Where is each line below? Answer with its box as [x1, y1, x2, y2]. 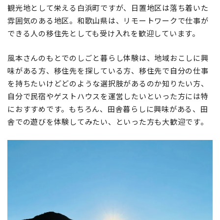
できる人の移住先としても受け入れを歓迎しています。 [7, 28, 200, 39]
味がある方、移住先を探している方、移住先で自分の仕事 [7, 65, 209, 76]
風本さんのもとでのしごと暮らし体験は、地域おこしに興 [7, 53, 209, 63]
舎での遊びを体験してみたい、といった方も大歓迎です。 [7, 116, 208, 127]
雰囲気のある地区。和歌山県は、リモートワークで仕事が [7, 15, 209, 26]
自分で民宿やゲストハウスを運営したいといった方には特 [7, 91, 209, 102]
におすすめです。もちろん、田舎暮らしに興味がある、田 [7, 104, 208, 114]
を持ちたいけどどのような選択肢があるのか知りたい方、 [7, 78, 209, 89]
